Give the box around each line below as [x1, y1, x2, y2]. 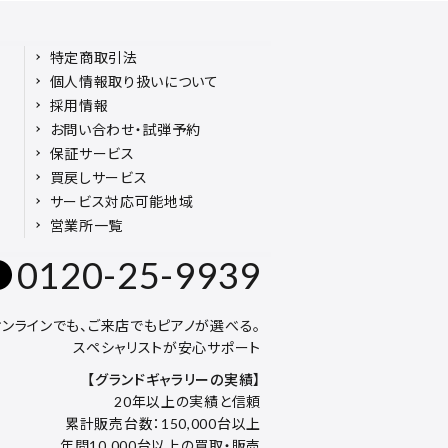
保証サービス [49, 144, 135, 162]
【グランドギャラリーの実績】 [87, 370, 261, 388]
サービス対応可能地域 [49, 192, 194, 210]
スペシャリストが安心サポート [73, 338, 261, 356]
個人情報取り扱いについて [49, 72, 219, 90]
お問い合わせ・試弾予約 [49, 120, 202, 138]
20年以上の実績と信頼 [114, 392, 261, 410]
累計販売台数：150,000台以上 [65, 414, 261, 432]
